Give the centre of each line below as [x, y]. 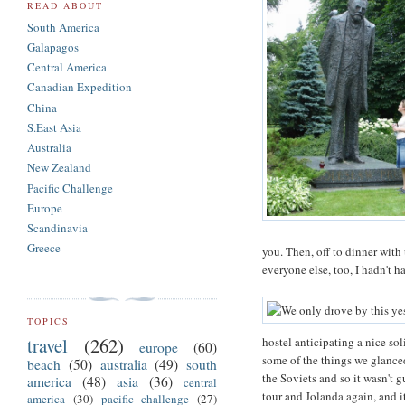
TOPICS [49, 320]
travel [47, 345]
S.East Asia [54, 127]
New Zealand [59, 168]
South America [63, 27]
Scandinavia [57, 228]
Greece [44, 248]
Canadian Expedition [80, 87]
